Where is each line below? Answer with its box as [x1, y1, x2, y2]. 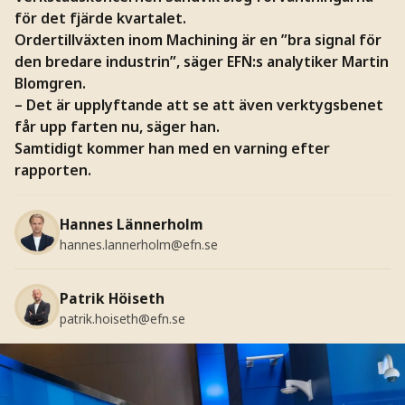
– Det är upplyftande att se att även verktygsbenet [14, 94, 383, 115]
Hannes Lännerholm [59, 213, 203, 234]
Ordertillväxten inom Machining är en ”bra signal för [14, 29, 381, 50]
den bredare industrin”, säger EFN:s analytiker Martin [14, 51, 389, 71]
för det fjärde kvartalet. [14, 7, 186, 28]
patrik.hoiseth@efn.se [59, 309, 185, 327]
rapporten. [14, 159, 91, 180]
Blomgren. [14, 72, 86, 93]
